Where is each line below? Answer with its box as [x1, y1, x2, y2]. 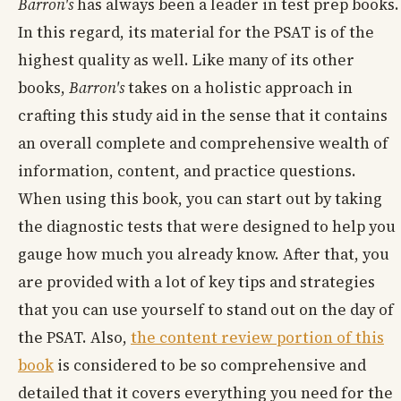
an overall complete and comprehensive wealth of [18, 132, 388, 155]
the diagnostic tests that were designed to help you [18, 216, 396, 238]
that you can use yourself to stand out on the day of [18, 299, 394, 321]
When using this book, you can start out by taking [18, 188, 382, 210]
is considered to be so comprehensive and [54, 354, 366, 377]
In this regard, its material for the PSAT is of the [18, 21, 374, 44]
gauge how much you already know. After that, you [18, 243, 389, 266]
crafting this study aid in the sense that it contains [18, 105, 388, 127]
